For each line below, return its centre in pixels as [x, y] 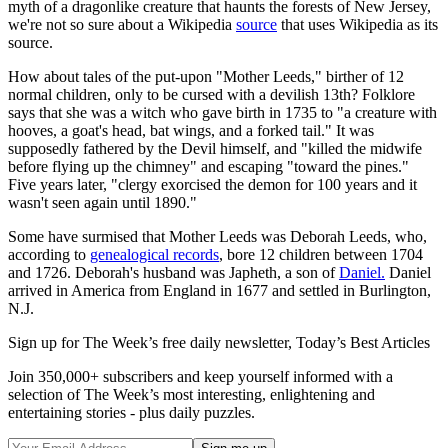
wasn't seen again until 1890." [102, 203]
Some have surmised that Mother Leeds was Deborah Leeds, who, [217, 237]
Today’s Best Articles [363, 343]
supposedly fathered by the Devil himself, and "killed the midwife [215, 149]
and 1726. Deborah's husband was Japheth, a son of [173, 273]
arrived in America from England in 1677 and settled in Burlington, [219, 291]
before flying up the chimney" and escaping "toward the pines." [208, 167]
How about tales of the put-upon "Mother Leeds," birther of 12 [206, 77]
